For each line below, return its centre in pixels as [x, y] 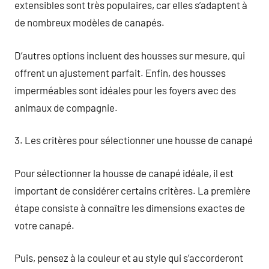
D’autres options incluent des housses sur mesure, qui [130, 55]
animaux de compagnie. [66, 107]
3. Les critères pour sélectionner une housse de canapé [134, 140]
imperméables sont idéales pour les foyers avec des [125, 90]
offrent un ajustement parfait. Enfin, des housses [120, 72]
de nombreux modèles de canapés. [89, 22]
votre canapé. [44, 225]
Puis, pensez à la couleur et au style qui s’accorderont [129, 258]
